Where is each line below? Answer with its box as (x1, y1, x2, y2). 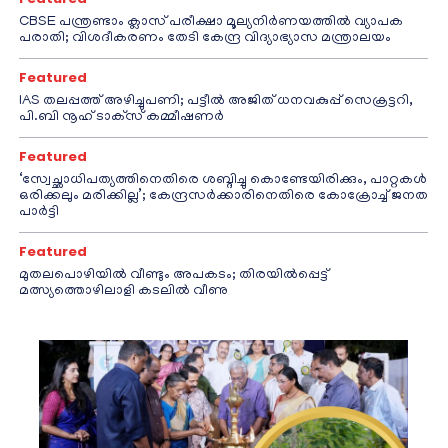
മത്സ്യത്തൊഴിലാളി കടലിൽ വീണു (19, 283, 228, 299)
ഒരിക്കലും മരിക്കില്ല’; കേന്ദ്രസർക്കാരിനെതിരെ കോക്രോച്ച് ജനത (19, 188, 428, 204)
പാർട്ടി (19, 204, 59, 220)
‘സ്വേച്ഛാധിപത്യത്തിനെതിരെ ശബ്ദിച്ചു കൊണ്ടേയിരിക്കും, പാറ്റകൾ (19, 172, 427, 188)
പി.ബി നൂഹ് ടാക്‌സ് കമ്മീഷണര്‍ (19, 109, 224, 125)
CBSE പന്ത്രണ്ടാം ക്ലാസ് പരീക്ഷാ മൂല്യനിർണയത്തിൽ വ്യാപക (19, 14, 403, 30)
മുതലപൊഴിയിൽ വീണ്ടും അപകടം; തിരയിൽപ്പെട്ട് (19, 267, 328, 283)
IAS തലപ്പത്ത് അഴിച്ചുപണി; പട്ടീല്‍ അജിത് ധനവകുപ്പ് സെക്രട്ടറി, (19, 93, 413, 109)
